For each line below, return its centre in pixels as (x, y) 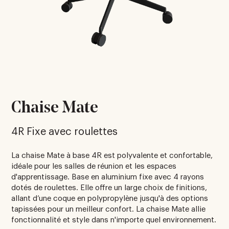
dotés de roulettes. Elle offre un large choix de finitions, (109, 188)
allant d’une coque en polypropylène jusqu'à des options (110, 198)
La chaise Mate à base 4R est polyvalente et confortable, (112, 155)
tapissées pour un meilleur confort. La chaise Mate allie (109, 209)
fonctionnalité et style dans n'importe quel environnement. (114, 220)
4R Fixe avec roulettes (65, 132)
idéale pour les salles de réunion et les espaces (94, 166)
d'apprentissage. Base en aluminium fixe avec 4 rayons (108, 177)
